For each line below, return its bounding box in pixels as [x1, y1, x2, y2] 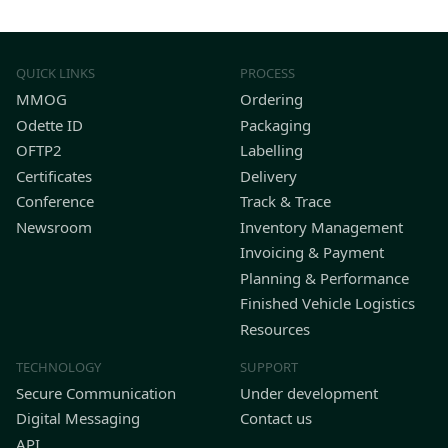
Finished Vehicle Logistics [240, 293, 415, 314]
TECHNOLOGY [16, 357, 101, 376]
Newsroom [16, 216, 92, 237]
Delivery [240, 165, 297, 186]
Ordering [240, 89, 303, 110]
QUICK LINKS [16, 64, 95, 83]
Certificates [16, 165, 92, 186]
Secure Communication [16, 382, 176, 403]
